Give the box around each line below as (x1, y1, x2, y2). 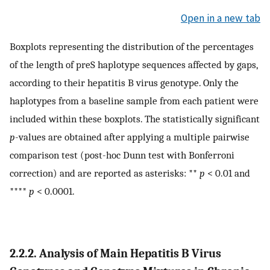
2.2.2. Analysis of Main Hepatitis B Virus (10, 246, 221, 261)
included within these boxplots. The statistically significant (10, 113, 260, 125)
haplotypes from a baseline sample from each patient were (10, 95, 259, 107)
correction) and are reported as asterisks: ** (10, 167, 199, 180)
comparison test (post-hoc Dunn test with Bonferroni (10, 149, 234, 162)
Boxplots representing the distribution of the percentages (10, 40, 254, 53)
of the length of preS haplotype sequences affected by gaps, (10, 58, 257, 71)
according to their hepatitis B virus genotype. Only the (10, 77, 239, 89)
